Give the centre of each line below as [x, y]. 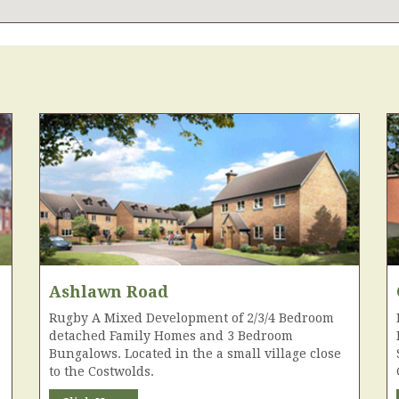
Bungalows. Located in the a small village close [195, 353]
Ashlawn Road [109, 291]
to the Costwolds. [102, 371]
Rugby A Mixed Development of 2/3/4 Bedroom [191, 318]
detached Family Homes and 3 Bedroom [171, 335]
